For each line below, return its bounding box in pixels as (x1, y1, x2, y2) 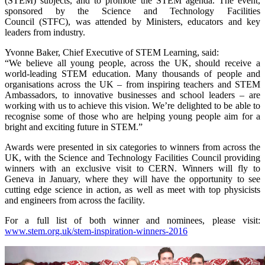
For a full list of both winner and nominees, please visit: (5, 215, 260, 225)
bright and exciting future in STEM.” (5, 121, 143, 132)
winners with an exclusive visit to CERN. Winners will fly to (5, 163, 260, 173)
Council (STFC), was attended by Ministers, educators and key (5, 16, 260, 27)
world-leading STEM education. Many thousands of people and (5, 68, 260, 79)
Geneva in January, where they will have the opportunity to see (5, 173, 260, 184)
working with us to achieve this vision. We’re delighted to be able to (5, 100, 260, 111)
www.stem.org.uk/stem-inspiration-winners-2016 (5, 225, 188, 236)
